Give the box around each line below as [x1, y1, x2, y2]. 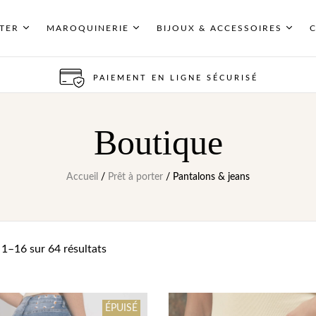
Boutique [93, 123, 223, 162]
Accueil [66, 172, 98, 182]
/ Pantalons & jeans [163, 172, 250, 182]
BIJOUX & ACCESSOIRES [157, 23, 283, 32]
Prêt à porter [108, 172, 163, 182]
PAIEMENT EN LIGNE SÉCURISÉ [92, 74, 258, 82]
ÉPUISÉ [104, 303, 138, 313]
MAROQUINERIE [47, 23, 130, 32]
